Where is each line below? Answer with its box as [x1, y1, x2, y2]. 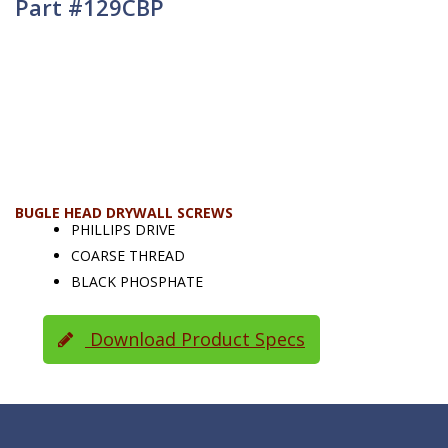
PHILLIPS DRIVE [71, 219, 175, 239]
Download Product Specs [85, 326, 305, 351]
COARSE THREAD [71, 245, 185, 265]
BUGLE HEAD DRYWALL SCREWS [15, 202, 233, 222]
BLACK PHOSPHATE [71, 271, 203, 291]
